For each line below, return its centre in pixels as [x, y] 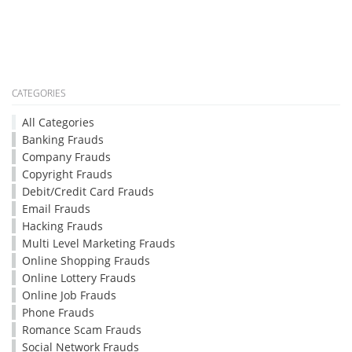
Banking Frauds [63, 139]
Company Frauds [66, 156]
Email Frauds [56, 208]
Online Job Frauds [69, 295]
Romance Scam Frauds [82, 329]
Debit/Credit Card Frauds [88, 191]
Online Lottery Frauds [79, 277]
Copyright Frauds [67, 174]
